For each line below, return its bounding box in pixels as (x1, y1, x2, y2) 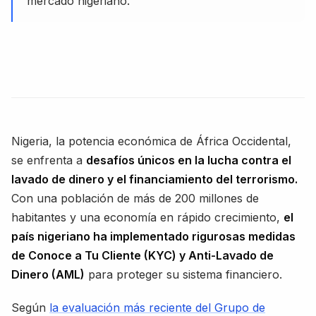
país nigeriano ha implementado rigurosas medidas (11, 229, 296, 243)
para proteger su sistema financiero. (85, 267, 282, 281)
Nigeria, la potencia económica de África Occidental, (11, 133, 291, 148)
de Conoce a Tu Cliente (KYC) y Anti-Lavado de (11, 248, 274, 262)
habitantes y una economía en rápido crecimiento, (11, 209, 284, 224)
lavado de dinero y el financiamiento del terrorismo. (11, 171, 298, 186)
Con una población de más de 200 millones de (11, 190, 259, 205)
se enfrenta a (11, 152, 86, 167)
